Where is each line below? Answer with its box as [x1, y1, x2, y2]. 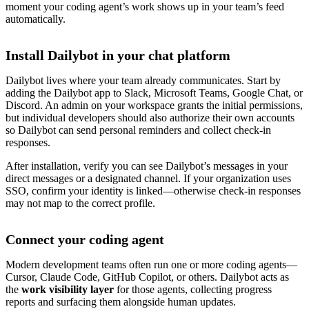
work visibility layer [21, 283, 114, 296]
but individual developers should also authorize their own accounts [6, 112, 295, 124]
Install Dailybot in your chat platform [6, 48, 230, 63]
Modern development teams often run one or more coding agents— [6, 259, 297, 271]
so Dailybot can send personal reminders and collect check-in [6, 124, 271, 137]
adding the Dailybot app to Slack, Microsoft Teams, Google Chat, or [6, 87, 303, 99]
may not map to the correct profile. [6, 197, 155, 210]
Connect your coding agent [6, 232, 164, 248]
